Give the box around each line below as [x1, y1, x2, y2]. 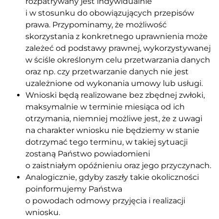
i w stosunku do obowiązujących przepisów [25, 8, 194, 18]
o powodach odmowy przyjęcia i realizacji [25, 196, 185, 205]
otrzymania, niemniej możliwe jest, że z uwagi [25, 113, 202, 123]
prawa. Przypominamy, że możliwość [25, 20, 167, 29]
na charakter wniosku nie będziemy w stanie [25, 125, 199, 135]
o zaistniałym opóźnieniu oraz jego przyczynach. [25, 160, 211, 170]
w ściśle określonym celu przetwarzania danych [25, 55, 210, 65]
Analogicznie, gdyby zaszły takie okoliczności [25, 172, 199, 182]
